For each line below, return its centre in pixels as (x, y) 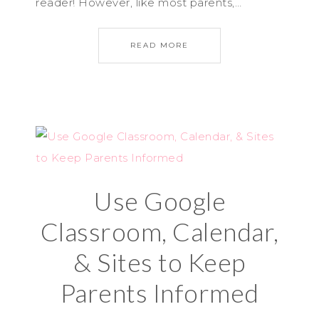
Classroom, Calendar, (159, 231)
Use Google (159, 201)
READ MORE (159, 45)
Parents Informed (159, 293)
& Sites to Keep (159, 262)
